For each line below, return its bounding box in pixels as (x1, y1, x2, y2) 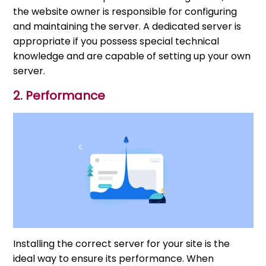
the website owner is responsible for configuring (13, 4, 237, 18)
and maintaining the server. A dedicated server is (13, 19, 242, 33)
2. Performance (13, 87, 106, 104)
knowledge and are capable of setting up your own (13, 49, 251, 63)
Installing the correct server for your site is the (13, 236, 230, 251)
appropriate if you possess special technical (13, 34, 220, 48)
